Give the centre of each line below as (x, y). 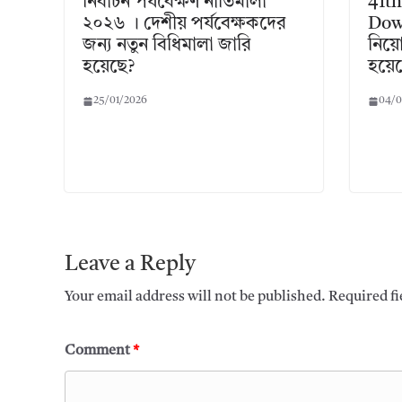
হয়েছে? (109, 68)
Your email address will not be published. (195, 297)
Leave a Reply (130, 265)
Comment (99, 351)
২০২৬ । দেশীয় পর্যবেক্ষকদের (184, 25)
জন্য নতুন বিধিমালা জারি (167, 46)
